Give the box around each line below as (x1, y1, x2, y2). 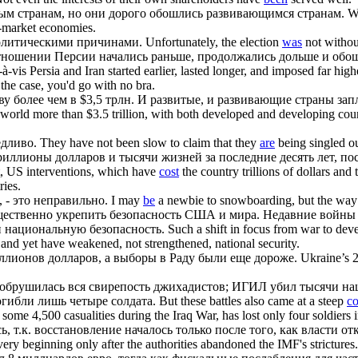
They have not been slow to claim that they (40, 135, 260, 149)
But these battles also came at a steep (159, 293, 347, 308)
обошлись (149, 6, 203, 20)
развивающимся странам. (203, 6, 344, 20)
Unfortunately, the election (145, 34, 282, 49)
